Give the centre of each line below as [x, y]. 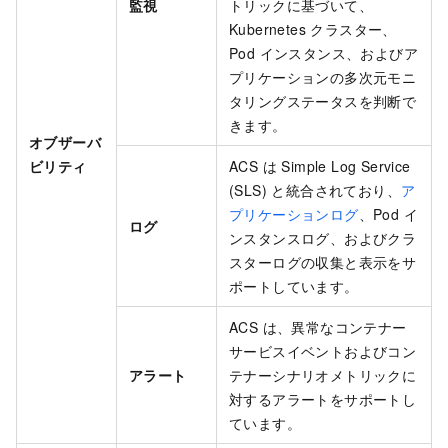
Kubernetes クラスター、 [313, 29]
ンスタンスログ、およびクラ [323, 238]
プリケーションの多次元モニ [323, 77]
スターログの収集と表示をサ [323, 262]
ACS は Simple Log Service [320, 166]
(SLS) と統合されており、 [315, 190]
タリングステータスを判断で [323, 101]
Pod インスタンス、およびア [323, 53]
